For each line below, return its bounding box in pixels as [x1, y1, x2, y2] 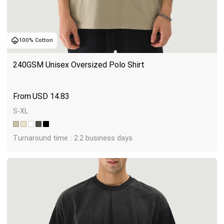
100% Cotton [19, 37, 53, 43]
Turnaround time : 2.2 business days [13, 134, 132, 142]
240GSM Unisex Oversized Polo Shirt [13, 60, 144, 69]
